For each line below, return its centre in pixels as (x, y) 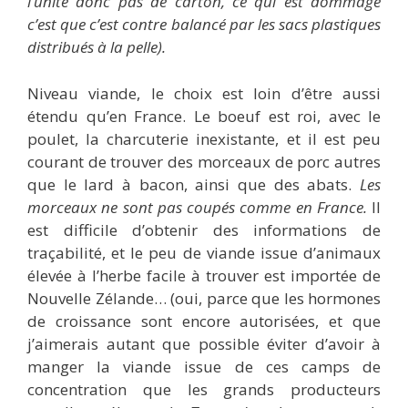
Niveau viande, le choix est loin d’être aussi (204, 93)
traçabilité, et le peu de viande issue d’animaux (204, 252)
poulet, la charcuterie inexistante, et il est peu (204, 138)
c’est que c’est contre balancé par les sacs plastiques (204, 25)
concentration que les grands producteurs (204, 389)
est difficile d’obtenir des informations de (204, 229)
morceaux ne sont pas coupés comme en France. (197, 207)
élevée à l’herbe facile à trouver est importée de (204, 275)
